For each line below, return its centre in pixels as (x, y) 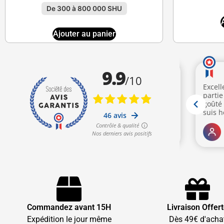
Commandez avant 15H (69, 207)
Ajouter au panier (84, 34)
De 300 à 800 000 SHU (84, 9)
